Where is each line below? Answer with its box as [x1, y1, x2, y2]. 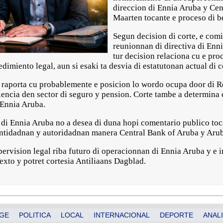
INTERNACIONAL [94, 211, 150, 219]
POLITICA [19, 211, 51, 219]
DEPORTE [160, 211, 193, 219]
